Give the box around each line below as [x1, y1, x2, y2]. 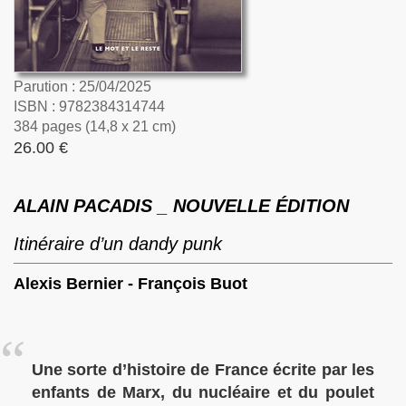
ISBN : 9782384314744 [14, 99, 165, 114]
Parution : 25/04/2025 [14, 79, 151, 94]
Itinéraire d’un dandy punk [14, 234, 222, 254]
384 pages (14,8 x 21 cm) [14, 119, 176, 134]
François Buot [138, 275, 247, 293]
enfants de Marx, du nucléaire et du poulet [32, 383, 374, 401]
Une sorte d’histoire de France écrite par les [32, 361, 374, 379]
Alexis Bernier [14, 275, 123, 293]
